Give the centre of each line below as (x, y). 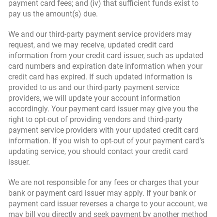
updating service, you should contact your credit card (98, 151)
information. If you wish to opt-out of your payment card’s (106, 141)
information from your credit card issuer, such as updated (106, 55)
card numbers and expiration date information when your (105, 66)
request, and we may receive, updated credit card (91, 45)
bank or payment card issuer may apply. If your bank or (102, 193)
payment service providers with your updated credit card (103, 130)
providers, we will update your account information (94, 98)
